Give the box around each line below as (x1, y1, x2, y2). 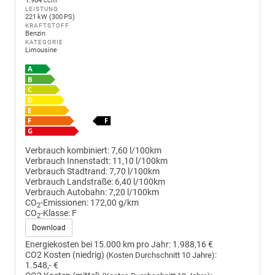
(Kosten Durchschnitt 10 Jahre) (106, 250, 215, 260)
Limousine (25, 46, 57, 55)
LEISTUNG (25, 6, 58, 13)
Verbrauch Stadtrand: (25, 166, 107, 177)
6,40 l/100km (115, 176, 165, 187)
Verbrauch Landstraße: (25, 176, 113, 187)
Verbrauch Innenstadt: (25, 155, 110, 166)
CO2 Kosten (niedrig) (25, 249, 106, 260)
